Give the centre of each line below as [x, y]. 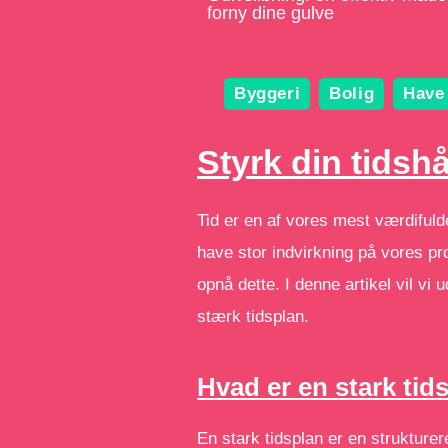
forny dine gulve [270, 12]
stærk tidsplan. [253, 316]
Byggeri [267, 93]
